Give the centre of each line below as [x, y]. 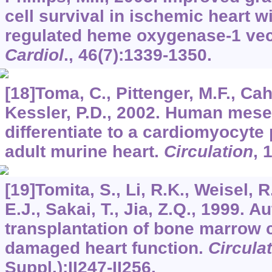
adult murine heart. [84, 152]
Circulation [208, 152]
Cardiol [34, 55]
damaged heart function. [106, 248]
